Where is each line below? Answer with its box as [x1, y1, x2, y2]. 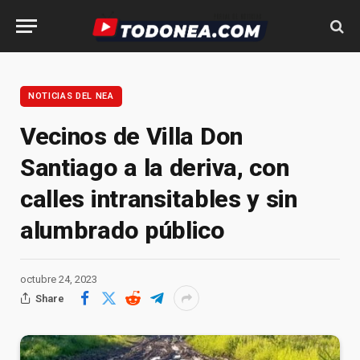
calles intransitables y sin [20, 185, 297, 213]
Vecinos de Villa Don [20, 122, 243, 150]
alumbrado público [20, 216, 225, 244]
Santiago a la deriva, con [20, 153, 289, 182]
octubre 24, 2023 [20, 273, 97, 285]
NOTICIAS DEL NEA [28, 91, 114, 101]
